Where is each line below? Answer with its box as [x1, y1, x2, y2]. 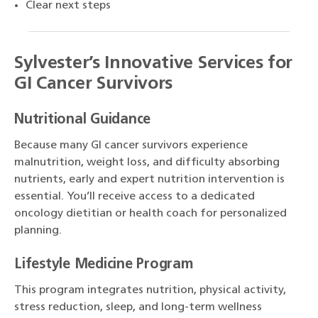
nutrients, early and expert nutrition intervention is [14, 174, 285, 186]
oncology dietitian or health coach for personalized [14, 208, 287, 220]
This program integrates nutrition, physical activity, [14, 285, 286, 297]
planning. [14, 225, 62, 237]
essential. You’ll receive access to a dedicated [14, 191, 255, 203]
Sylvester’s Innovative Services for [14, 55, 293, 73]
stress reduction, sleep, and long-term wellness [14, 302, 262, 314]
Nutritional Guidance [14, 113, 150, 128]
